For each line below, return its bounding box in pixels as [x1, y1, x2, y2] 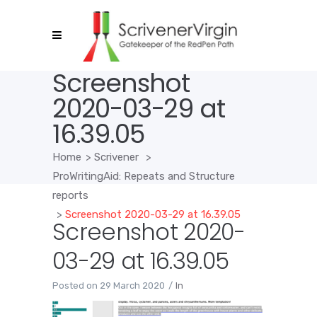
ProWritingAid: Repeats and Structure [52, 169, 235, 183]
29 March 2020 [100, 280, 165, 291]
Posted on [52, 280, 98, 291]
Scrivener [94, 150, 139, 163]
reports [52, 188, 88, 202]
